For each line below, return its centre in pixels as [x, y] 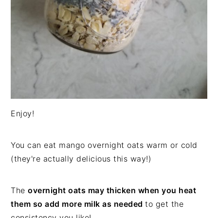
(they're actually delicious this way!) [81, 159]
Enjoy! [23, 114]
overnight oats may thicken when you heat [112, 191]
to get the [164, 204]
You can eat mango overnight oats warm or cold [104, 145]
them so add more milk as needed [78, 204]
